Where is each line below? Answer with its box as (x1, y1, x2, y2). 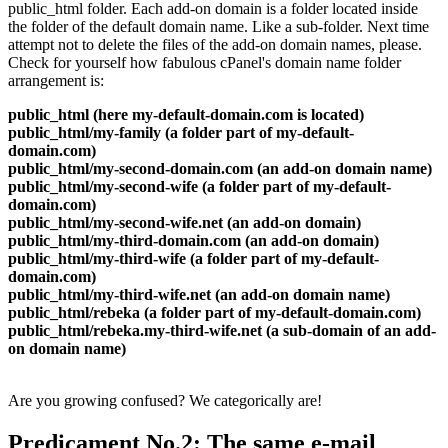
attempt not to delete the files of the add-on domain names (8, 35, 371, 53)
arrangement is (8, 71, 100, 89)
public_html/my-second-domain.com (8, 159, 253, 177)
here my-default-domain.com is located (98, 105, 359, 123)
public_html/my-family (8, 123, 161, 141)
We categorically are (189, 391, 317, 409)
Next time (367, 17, 429, 35)
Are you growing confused (8, 391, 178, 409)
